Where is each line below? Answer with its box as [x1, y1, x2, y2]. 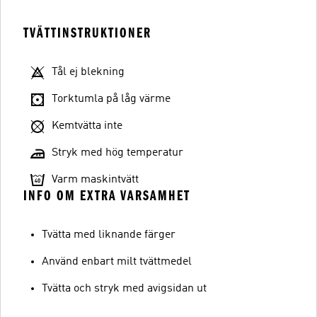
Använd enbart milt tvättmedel [42, 256, 192, 267]
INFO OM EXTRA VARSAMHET [23, 188, 190, 204]
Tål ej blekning [52, 67, 125, 78]
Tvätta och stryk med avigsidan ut [42, 283, 207, 294]
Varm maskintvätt [52, 174, 139, 185]
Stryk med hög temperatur [52, 147, 183, 158]
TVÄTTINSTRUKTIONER [23, 25, 151, 41]
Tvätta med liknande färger [42, 229, 175, 241]
